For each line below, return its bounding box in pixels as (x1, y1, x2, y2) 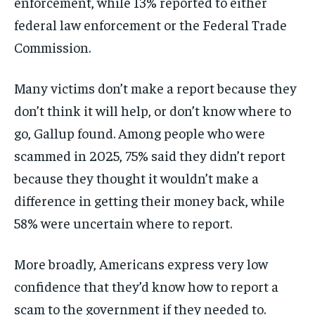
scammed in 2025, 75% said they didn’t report (14, 146, 285, 165)
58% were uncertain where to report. (14, 214, 232, 232)
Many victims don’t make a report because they (14, 79, 297, 97)
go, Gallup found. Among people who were (14, 124, 265, 142)
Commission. (14, 38, 91, 56)
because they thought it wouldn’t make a (14, 169, 259, 187)
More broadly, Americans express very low (14, 255, 268, 273)
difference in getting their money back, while (14, 191, 285, 210)
